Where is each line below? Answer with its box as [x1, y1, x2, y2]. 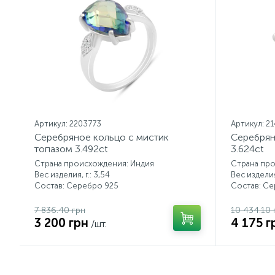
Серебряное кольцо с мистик [34, 131, 169, 143]
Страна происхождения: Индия [34, 159, 154, 168]
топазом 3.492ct [34, 143, 108, 155]
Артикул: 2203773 [34, 119, 101, 128]
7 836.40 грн [34, 205, 85, 215]
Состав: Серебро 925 [34, 181, 118, 190]
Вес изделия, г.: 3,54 [34, 170, 110, 179]
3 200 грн [34, 215, 88, 230]
